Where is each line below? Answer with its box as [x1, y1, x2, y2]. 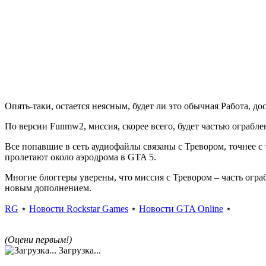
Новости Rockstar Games [29, 204, 128, 214]
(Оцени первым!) [5, 235, 72, 245]
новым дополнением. [5, 183, 91, 194]
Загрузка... [56, 245, 101, 256]
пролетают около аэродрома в [5, 152, 128, 163]
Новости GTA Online [139, 204, 223, 214]
